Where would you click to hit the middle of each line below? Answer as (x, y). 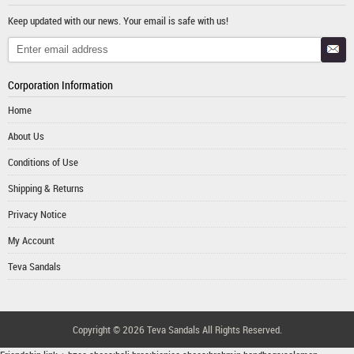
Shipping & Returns (46, 188)
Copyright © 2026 (109, 330)
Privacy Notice (37, 214)
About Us (26, 136)
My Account (31, 240)
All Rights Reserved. (241, 330)
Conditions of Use (43, 162)
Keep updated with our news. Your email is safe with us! (118, 21)
